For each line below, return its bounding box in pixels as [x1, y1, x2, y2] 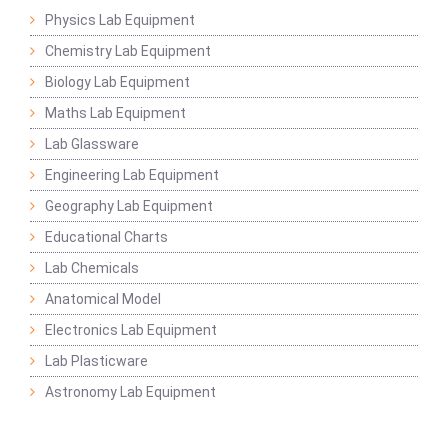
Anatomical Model [45, 291, 161, 307]
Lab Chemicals [45, 260, 139, 276]
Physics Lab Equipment [45, 12, 195, 28]
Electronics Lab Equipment [45, 322, 217, 338]
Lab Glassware [45, 136, 139, 152]
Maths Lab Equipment [45, 105, 186, 121]
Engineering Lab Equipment [45, 167, 219, 183]
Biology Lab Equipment [45, 74, 190, 90]
